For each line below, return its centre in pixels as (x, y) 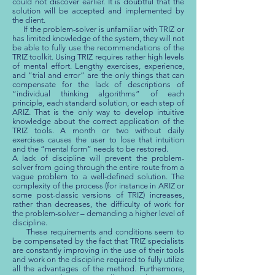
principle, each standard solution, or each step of (98, 103)
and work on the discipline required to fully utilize (98, 259)
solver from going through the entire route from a (98, 167)
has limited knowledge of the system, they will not (98, 38)
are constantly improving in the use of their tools (98, 250)
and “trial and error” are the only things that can (98, 75)
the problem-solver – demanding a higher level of (98, 213)
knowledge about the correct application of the (98, 121)
